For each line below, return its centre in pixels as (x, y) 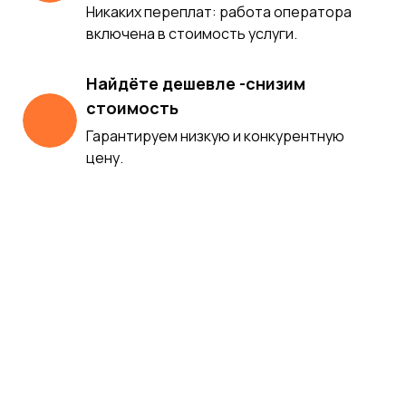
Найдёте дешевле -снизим (196, 84)
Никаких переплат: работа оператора (219, 12)
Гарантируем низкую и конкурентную (215, 136)
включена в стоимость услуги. (192, 34)
